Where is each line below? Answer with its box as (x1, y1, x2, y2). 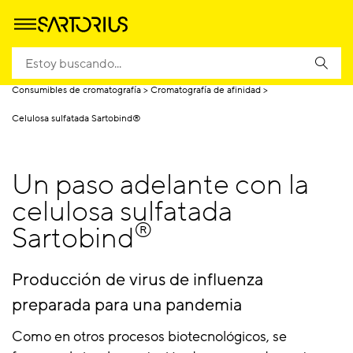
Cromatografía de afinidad (150, 84, 261, 96)
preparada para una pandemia (12, 294, 242, 317)
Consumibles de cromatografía (12, 84, 141, 96)
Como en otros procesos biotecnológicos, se (12, 327, 287, 346)
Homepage (12, 55, 59, 68)
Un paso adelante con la (12, 166, 309, 203)
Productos (69, 55, 112, 68)
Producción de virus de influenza (12, 269, 263, 292)
